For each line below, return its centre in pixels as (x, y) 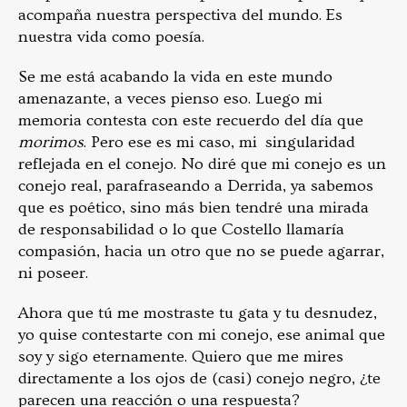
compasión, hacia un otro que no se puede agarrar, (201, 252)
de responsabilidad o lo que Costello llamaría (181, 230)
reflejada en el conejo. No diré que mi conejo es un (202, 164)
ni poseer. (53, 273)
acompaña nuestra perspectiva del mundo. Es (180, 15)
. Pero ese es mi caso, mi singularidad (219, 143)
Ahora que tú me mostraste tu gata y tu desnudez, (198, 313)
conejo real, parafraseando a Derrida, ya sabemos (196, 186)
